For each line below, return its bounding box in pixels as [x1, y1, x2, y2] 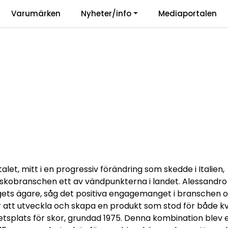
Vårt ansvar [21, 9, 64, 19]
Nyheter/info [81, 8, 132, 19]
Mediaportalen [158, 8, 217, 19]
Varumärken [11, 8, 61, 19]
